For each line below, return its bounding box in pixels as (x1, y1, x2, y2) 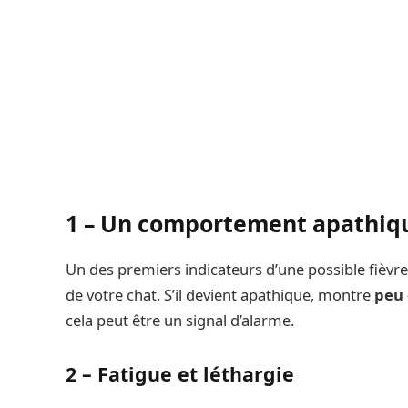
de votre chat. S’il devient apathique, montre (66, 284, 374, 306)
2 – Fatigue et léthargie (66, 361, 294, 388)
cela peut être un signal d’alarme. (66, 310, 294, 331)
